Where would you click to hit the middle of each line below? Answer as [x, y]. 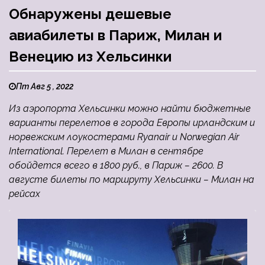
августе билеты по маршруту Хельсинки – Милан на [132, 180]
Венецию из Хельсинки [90, 57]
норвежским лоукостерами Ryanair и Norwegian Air [124, 137]
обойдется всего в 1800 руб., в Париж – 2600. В [116, 166]
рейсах [25, 194]
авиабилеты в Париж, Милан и [115, 35]
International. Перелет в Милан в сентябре [106, 151]
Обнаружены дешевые [90, 14]
